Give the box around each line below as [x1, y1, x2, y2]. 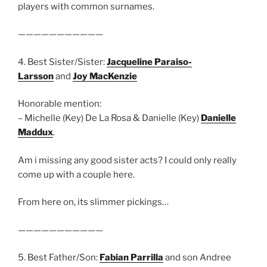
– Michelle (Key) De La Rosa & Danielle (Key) [18, 113, 201, 124]
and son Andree [163, 252, 231, 263]
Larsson [18, 70, 54, 82]
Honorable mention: [18, 98, 101, 110]
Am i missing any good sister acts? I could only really [18, 154, 237, 166]
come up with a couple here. [18, 169, 135, 180]
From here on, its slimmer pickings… [18, 197, 169, 208]
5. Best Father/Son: [18, 252, 100, 263]
